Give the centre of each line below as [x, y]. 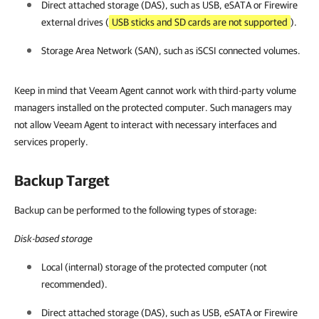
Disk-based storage [53, 239]
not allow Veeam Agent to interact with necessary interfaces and [146, 125]
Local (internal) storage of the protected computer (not [154, 267]
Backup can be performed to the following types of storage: [136, 210]
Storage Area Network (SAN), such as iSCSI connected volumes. [171, 51]
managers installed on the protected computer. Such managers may [153, 108]
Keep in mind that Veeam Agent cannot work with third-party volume [155, 90]
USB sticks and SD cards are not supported [200, 22]
